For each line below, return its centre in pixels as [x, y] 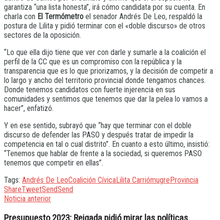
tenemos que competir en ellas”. [54, 163]
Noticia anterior [27, 199]
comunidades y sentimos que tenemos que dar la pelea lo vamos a [106, 99]
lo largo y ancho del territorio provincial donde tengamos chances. [105, 81]
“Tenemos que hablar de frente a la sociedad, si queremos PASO [103, 154]
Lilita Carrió [133, 180]
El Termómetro [60, 17]
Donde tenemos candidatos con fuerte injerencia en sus [90, 90]
